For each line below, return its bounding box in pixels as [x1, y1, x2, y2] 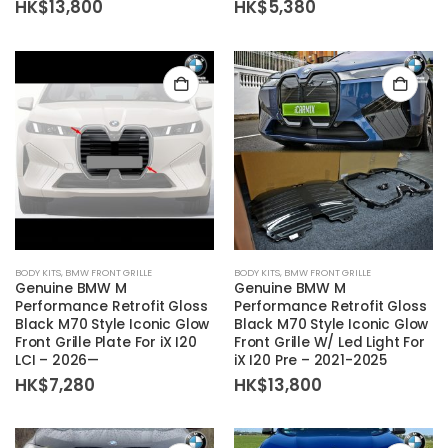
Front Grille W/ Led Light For [234, 332, 425, 352]
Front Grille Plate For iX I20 [15, 332, 197, 352]
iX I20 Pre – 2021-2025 [234, 350, 388, 370]
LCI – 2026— [15, 350, 100, 370]
